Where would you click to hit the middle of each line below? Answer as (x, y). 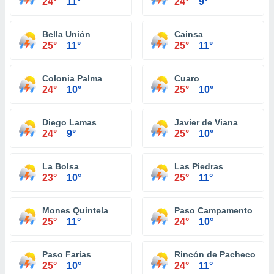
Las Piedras (199, 166)
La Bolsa (61, 166)
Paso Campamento (213, 210)
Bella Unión (66, 34)
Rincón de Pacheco (215, 254)
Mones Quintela (75, 210)
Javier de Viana (206, 122)
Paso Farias (67, 254)
